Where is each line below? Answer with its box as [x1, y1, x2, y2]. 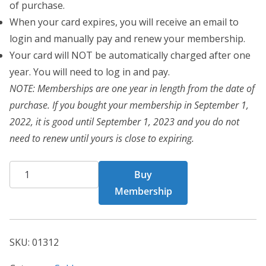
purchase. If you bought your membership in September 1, [9, 99, 249, 112]
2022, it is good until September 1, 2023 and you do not [9, 115, 239, 129]
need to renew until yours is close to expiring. [9, 132, 194, 145]
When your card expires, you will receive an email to [9, 15, 239, 29]
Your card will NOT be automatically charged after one [9, 49, 251, 62]
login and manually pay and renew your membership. [9, 32, 245, 46]
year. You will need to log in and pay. [9, 65, 170, 79]
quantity [9, 212, 46, 226]
